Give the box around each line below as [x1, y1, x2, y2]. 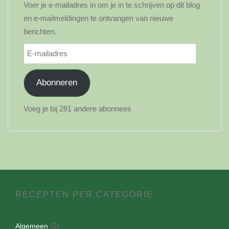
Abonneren [36, 78, 78, 88]
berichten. [24, 27, 56, 36]
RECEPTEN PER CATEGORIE [15, 190, 153, 199]
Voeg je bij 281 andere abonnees [24, 104, 131, 113]
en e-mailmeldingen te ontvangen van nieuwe [24, 14, 173, 22]
